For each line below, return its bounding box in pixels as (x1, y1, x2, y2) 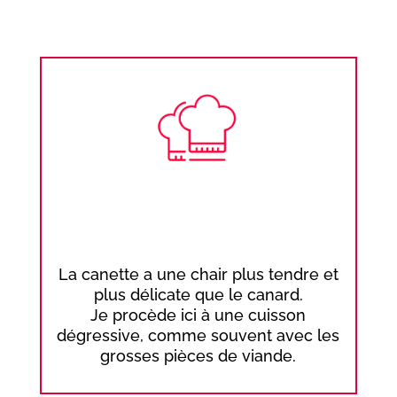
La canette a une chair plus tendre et (58, 264, 339, 284)
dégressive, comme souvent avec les (57, 325, 340, 345)
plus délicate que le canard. (93, 284, 303, 304)
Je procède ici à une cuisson (90, 305, 307, 324)
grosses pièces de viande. (100, 346, 297, 365)
